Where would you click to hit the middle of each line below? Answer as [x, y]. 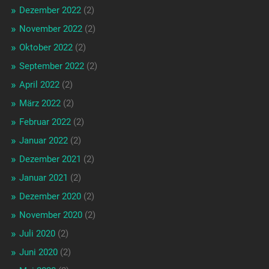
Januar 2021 [43, 178]
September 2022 [51, 66]
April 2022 [39, 85]
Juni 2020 [38, 252]
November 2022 [50, 29]
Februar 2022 [45, 122]
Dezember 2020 [50, 197]
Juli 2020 [37, 234]
